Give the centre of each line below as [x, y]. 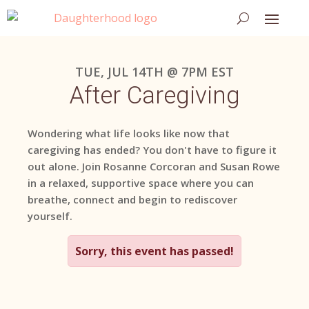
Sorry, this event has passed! [154, 251]
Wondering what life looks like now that [129, 133]
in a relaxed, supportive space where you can [141, 183]
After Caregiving [154, 96]
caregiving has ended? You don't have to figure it [152, 150]
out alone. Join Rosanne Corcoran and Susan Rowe [154, 166]
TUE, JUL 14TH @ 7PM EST [154, 72]
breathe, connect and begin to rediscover [132, 199]
